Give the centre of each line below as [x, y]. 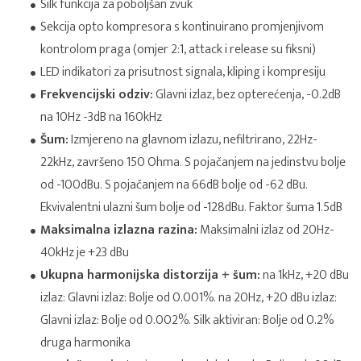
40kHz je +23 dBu [85, 253]
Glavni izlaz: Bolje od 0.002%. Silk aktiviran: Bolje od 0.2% [187, 320]
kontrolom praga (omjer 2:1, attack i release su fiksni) [178, 50]
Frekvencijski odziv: [97, 95]
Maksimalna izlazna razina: [119, 230]
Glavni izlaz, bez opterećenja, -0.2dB [247, 95]
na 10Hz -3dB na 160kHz [101, 117]
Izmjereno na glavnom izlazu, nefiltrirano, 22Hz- [193, 140]
